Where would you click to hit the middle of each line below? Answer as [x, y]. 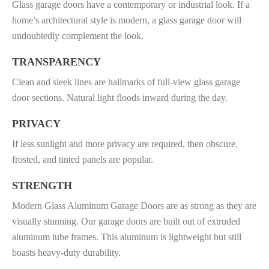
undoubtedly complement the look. [78, 36]
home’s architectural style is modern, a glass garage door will [127, 20]
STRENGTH [42, 186]
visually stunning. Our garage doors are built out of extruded [126, 222]
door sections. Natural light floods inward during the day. [120, 98]
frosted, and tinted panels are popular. [83, 160]
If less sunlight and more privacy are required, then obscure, [125, 144]
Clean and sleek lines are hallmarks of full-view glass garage [126, 82]
